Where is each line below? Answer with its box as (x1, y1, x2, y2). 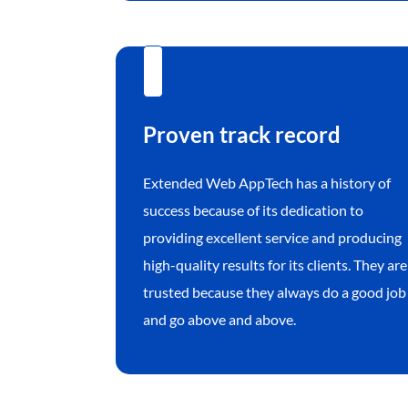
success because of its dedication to (142, 201, 363, 219)
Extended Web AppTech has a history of (142, 174, 391, 192)
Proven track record (142, 121, 341, 148)
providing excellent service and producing (142, 229, 402, 247)
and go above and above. (142, 311, 296, 329)
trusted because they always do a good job (142, 283, 406, 301)
